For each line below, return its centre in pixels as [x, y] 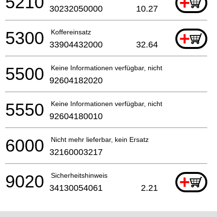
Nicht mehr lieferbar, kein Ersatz [100, 139]
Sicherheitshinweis [79, 175]
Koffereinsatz [71, 32]
